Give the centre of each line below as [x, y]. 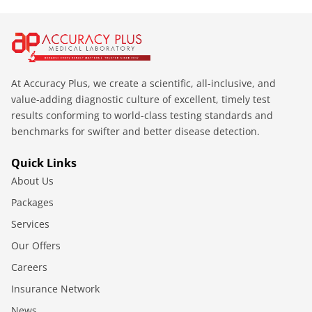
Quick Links [44, 163]
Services [30, 224]
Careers [29, 267]
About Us [32, 180]
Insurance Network [55, 288]
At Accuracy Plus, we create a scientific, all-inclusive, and [143, 83]
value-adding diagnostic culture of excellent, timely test [141, 99]
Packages [32, 202]
